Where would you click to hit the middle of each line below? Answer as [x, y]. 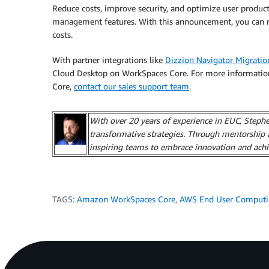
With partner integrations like [109, 60]
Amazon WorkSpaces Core [126, 199]
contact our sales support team [131, 86]
